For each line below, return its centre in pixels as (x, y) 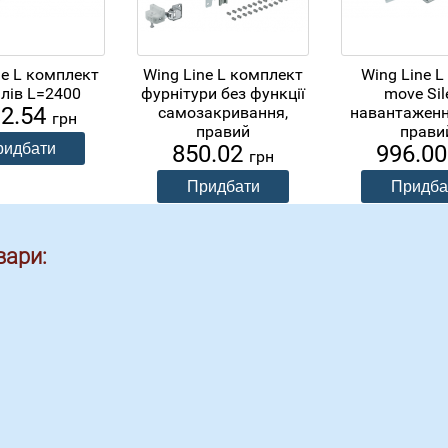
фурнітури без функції (223, 93)
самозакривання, (223, 112)
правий (223, 131)
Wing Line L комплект (223, 74)
